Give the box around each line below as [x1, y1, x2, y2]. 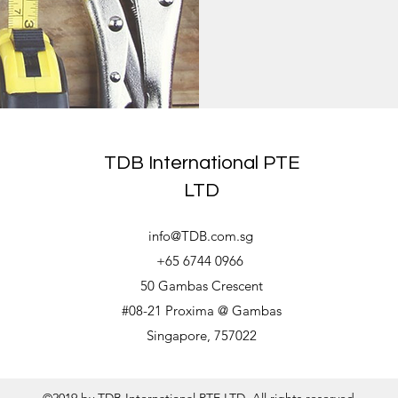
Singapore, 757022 [146, 327, 257, 344]
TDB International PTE [104, 153, 299, 173]
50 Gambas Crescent [139, 277, 263, 294]
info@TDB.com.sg [148, 227, 253, 244]
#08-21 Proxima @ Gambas [121, 302, 282, 319]
